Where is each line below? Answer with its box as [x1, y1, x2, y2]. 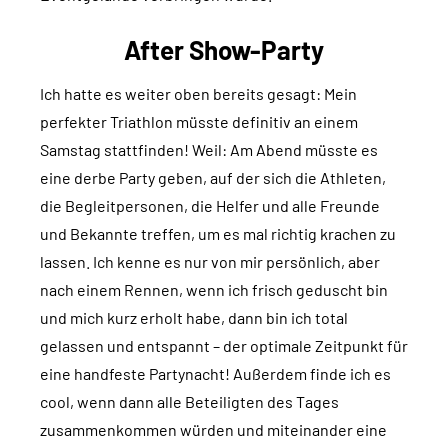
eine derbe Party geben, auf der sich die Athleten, [40, 168, 386, 188]
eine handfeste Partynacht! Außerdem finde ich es [40, 364, 391, 384]
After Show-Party [124, 34, 324, 66]
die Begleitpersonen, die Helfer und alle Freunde [40, 196, 380, 216]
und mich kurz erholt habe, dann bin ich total [40, 308, 348, 328]
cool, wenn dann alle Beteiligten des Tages [40, 392, 339, 412]
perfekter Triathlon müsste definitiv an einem [40, 112, 358, 132]
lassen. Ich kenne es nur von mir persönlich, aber [40, 252, 380, 272]
